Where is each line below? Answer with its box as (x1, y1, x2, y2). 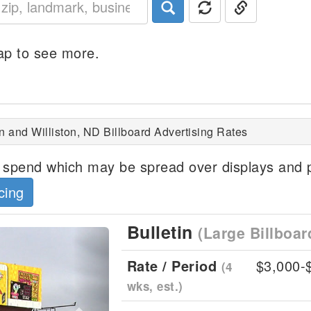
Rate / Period (126, 255, 221, 276)
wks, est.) (126, 278, 183, 294)
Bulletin (126, 219, 198, 244)
